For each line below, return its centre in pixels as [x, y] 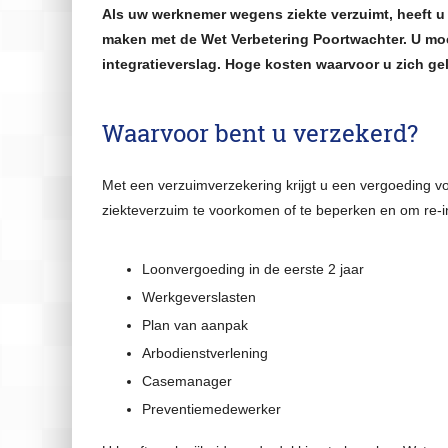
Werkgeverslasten [199, 297]
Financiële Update [97, 204]
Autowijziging [81, 348]
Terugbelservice [88, 240]
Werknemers [77, 111]
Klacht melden [85, 420]
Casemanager [187, 381]
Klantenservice [74, 156]
